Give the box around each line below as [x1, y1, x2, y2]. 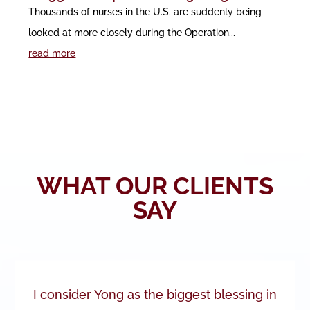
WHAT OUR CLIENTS [36, 171, 273, 200]
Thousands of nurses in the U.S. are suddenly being [28, 6, 262, 17]
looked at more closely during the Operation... [28, 26, 236, 38]
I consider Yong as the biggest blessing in [33, 286, 277, 302]
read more [28, 47, 76, 59]
